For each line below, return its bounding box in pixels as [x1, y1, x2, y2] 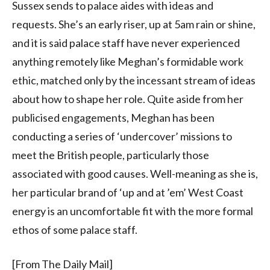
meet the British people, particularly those [12, 148, 209, 162]
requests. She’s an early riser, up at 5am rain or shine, [12, 17, 256, 31]
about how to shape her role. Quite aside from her [12, 92, 243, 105]
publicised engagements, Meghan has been [12, 110, 215, 124]
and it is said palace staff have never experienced [12, 36, 240, 49]
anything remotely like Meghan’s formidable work [12, 54, 243, 68]
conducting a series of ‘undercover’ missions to [12, 129, 232, 143]
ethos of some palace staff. [12, 222, 137, 236]
